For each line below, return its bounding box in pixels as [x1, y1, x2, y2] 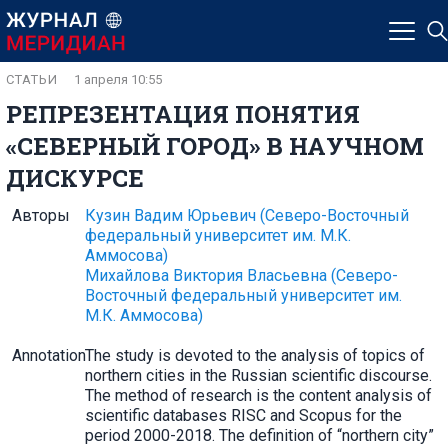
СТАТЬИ [6, 72, 58, 87]
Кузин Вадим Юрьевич [84, 206, 260, 225]
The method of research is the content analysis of [84, 386, 432, 405]
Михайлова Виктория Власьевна [84, 266, 331, 285]
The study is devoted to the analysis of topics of [84, 346, 425, 365]
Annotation [12, 346, 86, 365]
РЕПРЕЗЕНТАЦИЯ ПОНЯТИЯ [6, 98, 360, 130]
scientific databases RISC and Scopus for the [84, 406, 402, 425]
